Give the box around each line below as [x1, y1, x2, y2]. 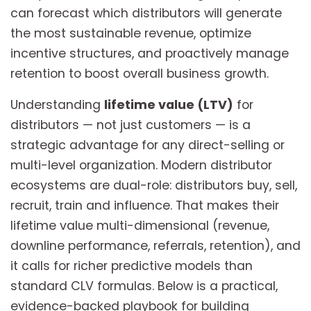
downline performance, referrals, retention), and [10, 237, 301, 255]
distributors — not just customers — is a [10, 117, 251, 134]
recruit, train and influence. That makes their [10, 197, 279, 215]
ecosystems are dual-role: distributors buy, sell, [10, 177, 297, 194]
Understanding [10, 96, 104, 114]
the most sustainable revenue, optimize [10, 25, 251, 42]
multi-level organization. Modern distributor [10, 157, 272, 174]
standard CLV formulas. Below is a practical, [10, 278, 278, 295]
